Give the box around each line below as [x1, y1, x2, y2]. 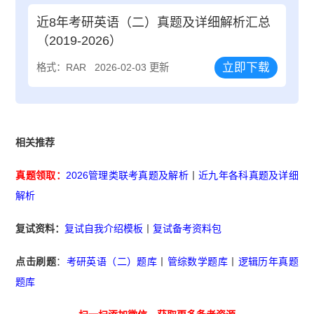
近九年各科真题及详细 [198, 170, 299, 182]
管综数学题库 [167, 256, 228, 268]
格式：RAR [36, 62, 87, 74]
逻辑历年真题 [238, 256, 299, 268]
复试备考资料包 [153, 223, 222, 235]
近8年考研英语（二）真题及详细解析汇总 [36, 15, 271, 30]
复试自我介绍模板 [64, 223, 144, 235]
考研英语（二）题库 [66, 256, 158, 268]
